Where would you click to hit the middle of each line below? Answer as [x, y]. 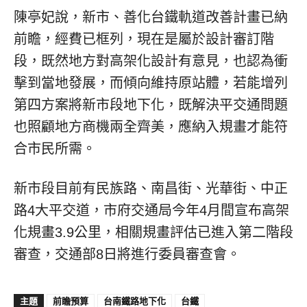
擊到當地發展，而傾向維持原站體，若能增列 [151, 83]
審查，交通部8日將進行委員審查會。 [127, 255]
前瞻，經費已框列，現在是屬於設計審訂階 [144, 39]
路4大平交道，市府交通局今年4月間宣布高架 [151, 211]
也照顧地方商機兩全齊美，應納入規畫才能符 [151, 127]
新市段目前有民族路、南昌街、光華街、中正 [151, 189]
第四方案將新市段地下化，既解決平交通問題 [151, 105]
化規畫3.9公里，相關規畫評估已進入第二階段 [153, 233]
